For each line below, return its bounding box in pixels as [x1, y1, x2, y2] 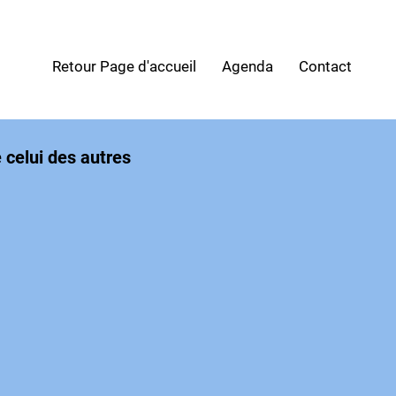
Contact [298, 57, 352, 75]
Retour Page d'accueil [51, 57, 196, 75]
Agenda [221, 57, 273, 75]
